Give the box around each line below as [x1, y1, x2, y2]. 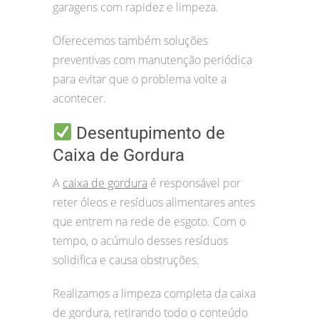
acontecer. [53, 90, 106, 106]
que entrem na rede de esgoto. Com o [53, 213, 246, 229]
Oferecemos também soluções [53, 32, 208, 48]
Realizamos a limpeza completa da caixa [53, 285, 256, 301]
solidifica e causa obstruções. [53, 251, 199, 268]
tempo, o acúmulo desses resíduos [53, 232, 228, 249]
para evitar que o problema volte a [53, 70, 226, 87]
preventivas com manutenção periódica [53, 51, 252, 68]
